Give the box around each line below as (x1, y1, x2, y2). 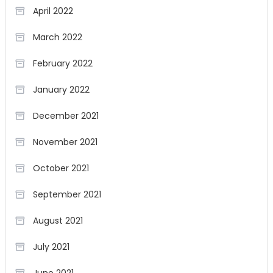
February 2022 (32, 57, 93, 69)
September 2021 (32, 188, 101, 200)
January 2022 (32, 83, 90, 96)
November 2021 (32, 136, 97, 148)
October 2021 (32, 162, 89, 174)
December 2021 (32, 110, 99, 122)
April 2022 (32, 5, 73, 17)
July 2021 (32, 241, 69, 253)
